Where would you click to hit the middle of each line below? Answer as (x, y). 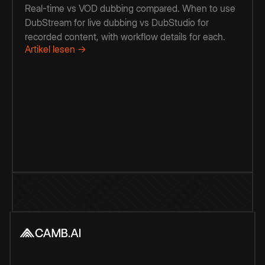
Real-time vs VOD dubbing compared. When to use (130, 9)
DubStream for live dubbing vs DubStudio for (117, 23)
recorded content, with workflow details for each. (125, 37)
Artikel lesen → (56, 49)
